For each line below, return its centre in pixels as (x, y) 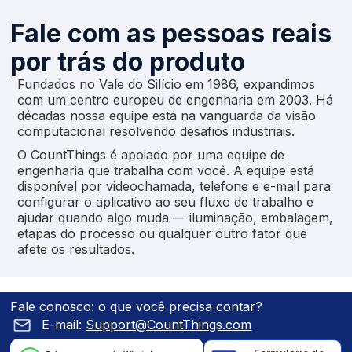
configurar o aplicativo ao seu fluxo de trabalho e (165, 202)
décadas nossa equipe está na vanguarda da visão (166, 116)
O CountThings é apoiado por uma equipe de (150, 155)
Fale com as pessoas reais (171, 34)
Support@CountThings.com (169, 325)
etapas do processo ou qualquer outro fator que (162, 234)
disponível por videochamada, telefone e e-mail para (174, 187)
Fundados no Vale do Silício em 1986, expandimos (166, 84)
